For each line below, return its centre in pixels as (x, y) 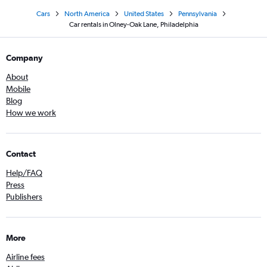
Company (24, 58)
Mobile (18, 89)
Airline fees (25, 257)
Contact (21, 154)
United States (144, 14)
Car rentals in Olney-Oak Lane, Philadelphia (133, 24)
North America (87, 14)
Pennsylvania (197, 14)
